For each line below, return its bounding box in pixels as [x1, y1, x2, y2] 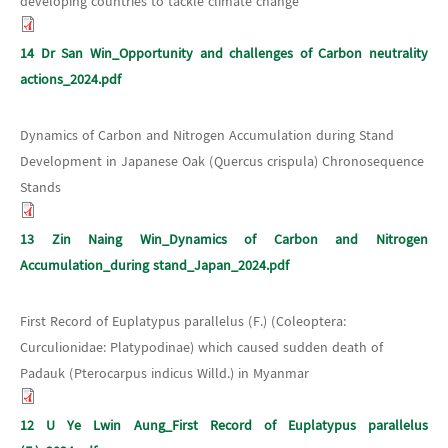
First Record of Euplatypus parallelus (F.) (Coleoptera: [20, 310, 346, 333]
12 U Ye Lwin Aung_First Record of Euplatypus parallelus [20, 414, 428, 437]
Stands [20, 176, 61, 199]
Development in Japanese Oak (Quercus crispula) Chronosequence [20, 150, 424, 173]
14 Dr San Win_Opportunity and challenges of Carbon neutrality [20, 42, 428, 65]
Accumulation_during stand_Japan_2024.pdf [20, 254, 289, 277]
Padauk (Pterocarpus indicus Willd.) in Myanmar [20, 362, 309, 385]
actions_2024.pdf [20, 68, 121, 91]
